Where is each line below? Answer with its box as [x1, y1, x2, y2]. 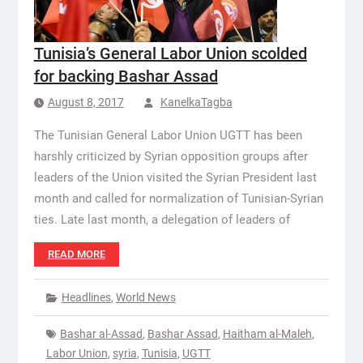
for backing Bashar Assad [33, 66, 218, 86]
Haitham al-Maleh [222, 327, 312, 340]
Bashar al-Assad [59, 327, 143, 340]
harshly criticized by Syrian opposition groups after [33, 149, 308, 164]
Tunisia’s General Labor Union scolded [33, 44, 307, 63]
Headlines [61, 291, 111, 304]
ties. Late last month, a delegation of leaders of [33, 212, 290, 227]
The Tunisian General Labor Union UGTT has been [33, 128, 302, 143]
